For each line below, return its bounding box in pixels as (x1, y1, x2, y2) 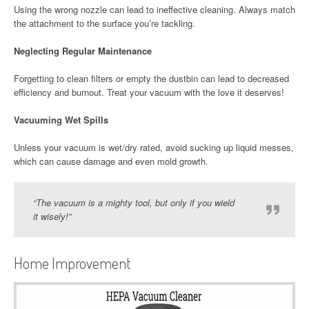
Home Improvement (14, 253, 131, 272)
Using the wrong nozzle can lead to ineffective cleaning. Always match (14, 3, 295, 16)
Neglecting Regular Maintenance (14, 44, 152, 57)
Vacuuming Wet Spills (14, 113, 108, 126)
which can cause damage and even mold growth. (14, 154, 208, 168)
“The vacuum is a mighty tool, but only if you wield (33, 196, 235, 209)
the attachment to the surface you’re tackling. (14, 17, 195, 30)
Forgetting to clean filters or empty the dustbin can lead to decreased (14, 72, 289, 85)
